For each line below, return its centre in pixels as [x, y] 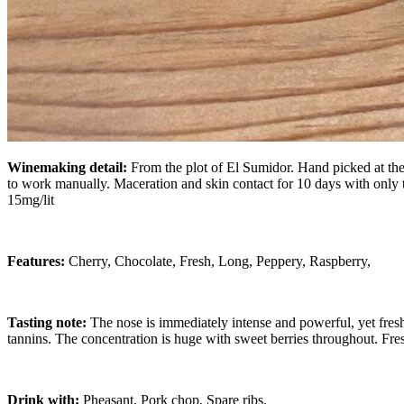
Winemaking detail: [67, 167]
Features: [38, 261]
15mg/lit [31, 199]
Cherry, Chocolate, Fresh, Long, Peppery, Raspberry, [220, 261]
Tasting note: [49, 322]
